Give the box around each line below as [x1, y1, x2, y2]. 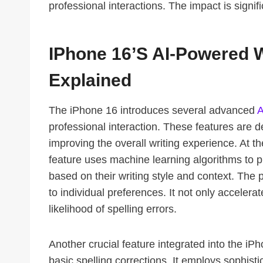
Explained [49, 70, 131, 90]
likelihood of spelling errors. [49, 203, 177, 215]
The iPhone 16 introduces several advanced [49, 104, 257, 117]
